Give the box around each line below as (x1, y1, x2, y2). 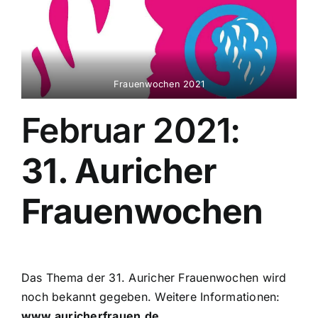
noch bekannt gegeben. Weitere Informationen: (21, 290, 280, 305)
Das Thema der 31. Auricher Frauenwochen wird (21, 270, 287, 285)
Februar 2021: (21, 109, 241, 151)
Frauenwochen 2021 (113, 78, 205, 89)
